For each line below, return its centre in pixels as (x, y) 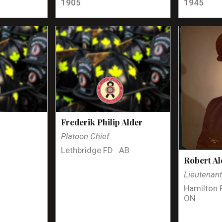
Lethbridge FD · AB (95, 150)
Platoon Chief (85, 137)
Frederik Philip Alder (102, 122)
